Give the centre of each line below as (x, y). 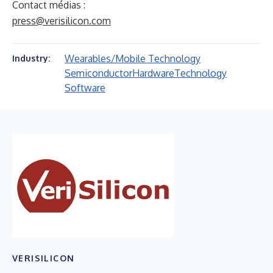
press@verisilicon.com (62, 21)
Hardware (153, 73)
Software (85, 88)
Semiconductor (98, 73)
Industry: (31, 58)
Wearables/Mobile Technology (133, 58)
